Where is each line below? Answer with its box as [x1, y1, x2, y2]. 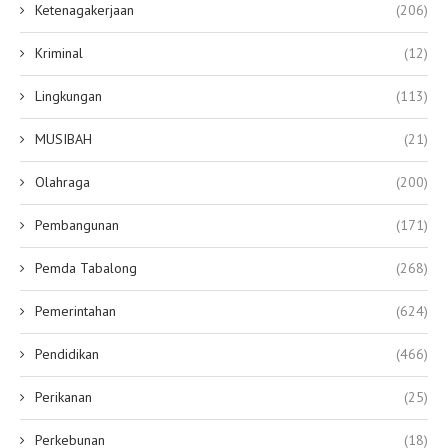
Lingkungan [35, 87, 102, 106]
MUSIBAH [35, 130, 92, 149]
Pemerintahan [35, 302, 116, 321]
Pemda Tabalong [35, 259, 137, 278]
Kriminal [35, 44, 83, 63]
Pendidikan [35, 345, 99, 364]
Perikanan [35, 388, 92, 407]
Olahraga [35, 173, 90, 192]
